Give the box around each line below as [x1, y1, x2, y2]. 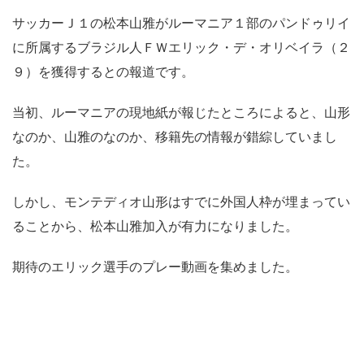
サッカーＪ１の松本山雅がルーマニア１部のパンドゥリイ [12, 15, 350, 31]
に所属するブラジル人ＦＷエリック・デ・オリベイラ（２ [12, 39, 350, 55]
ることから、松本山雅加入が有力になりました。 [12, 218, 298, 234]
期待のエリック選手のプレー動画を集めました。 [12, 258, 298, 275]
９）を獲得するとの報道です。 [12, 63, 194, 80]
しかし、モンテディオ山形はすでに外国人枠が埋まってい [12, 193, 350, 210]
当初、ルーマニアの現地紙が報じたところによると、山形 [12, 104, 350, 120]
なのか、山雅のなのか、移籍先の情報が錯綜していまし [12, 128, 337, 145]
